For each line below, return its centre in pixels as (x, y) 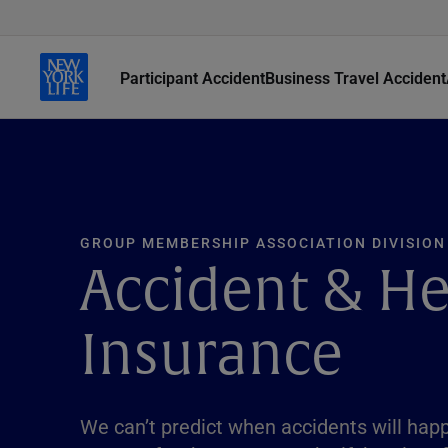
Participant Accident (192, 77)
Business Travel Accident (355, 77)
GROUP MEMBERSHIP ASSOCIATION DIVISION (263, 242)
